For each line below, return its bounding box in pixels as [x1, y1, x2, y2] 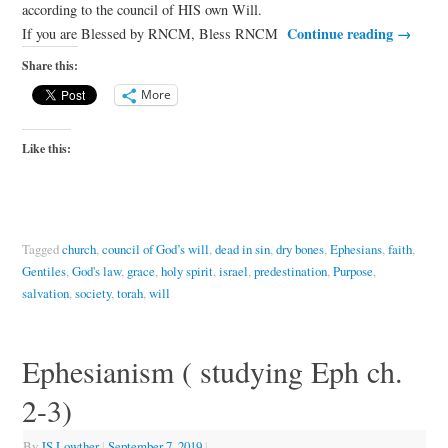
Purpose [332, 261, 373, 280]
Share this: [21, 56, 78, 74]
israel [218, 261, 248, 280]
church [61, 239, 96, 258]
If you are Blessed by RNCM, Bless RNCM [21, 23, 282, 43]
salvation [21, 283, 69, 302]
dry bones [275, 239, 324, 258]
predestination [253, 261, 327, 280]
